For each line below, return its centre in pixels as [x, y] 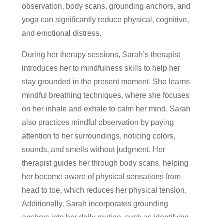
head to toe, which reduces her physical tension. [104, 190]
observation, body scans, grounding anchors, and [106, 6]
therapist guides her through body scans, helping [105, 163]
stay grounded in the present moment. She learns [106, 81]
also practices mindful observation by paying [98, 122]
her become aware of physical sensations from [101, 176]
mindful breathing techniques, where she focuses [105, 95]
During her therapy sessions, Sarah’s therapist [101, 54]
